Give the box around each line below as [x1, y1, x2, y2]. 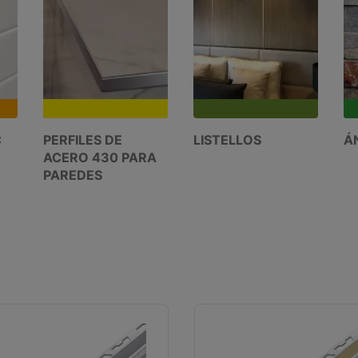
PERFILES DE [43, 132, 122, 148]
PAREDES [43, 167, 102, 183]
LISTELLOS [193, 132, 261, 148]
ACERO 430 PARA [43, 149, 157, 165]
